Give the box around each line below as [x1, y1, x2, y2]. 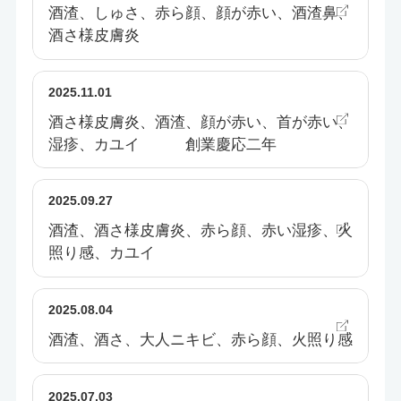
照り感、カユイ [47, 244, 155, 262]
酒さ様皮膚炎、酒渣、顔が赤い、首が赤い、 [47, 113, 353, 131]
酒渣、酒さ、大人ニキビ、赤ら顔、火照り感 [47, 331, 353, 349]
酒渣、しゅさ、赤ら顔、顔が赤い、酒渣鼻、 [47, 4, 353, 22]
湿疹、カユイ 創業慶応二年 [47, 135, 277, 153]
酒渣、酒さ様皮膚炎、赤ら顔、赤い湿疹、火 [47, 222, 353, 240]
